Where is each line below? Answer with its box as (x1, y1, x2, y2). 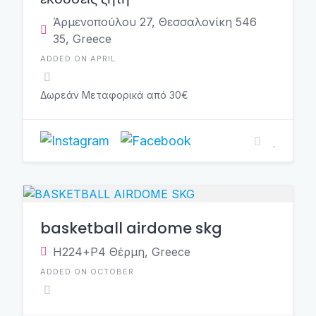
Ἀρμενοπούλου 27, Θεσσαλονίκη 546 (53, 15, 257, 29)
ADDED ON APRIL (40, 54, 116, 63)
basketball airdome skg (40, 218, 222, 238)
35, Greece (53, 32, 111, 46)
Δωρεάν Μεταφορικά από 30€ (40, 89, 188, 101)
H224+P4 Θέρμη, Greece (53, 245, 190, 259)
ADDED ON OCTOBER (40, 267, 134, 276)
